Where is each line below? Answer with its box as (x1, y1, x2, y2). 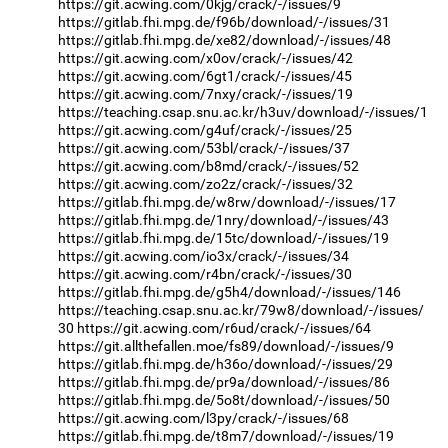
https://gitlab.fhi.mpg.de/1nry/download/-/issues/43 (58, 212, 389, 229)
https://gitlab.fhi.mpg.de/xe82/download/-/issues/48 (58, 32, 391, 49)
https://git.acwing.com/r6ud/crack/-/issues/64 (77, 320, 371, 337)
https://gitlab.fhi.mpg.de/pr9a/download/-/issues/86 (58, 374, 390, 391)
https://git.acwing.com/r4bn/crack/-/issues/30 (58, 266, 352, 283)
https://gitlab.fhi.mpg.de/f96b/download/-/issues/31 (58, 14, 390, 31)
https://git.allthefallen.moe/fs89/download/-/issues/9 (58, 338, 394, 355)
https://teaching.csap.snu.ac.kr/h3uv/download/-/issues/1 (58, 104, 428, 121)
